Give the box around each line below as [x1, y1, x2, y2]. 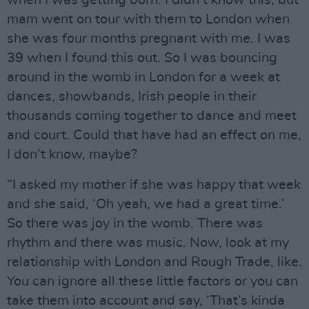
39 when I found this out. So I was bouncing [7, 50, 277, 65]
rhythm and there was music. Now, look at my [7, 235, 289, 250]
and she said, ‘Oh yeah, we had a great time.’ [7, 197, 285, 211]
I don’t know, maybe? [7, 147, 137, 161]
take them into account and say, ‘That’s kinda [7, 293, 285, 308]
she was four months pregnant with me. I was [7, 31, 290, 46]
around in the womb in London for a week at [7, 70, 280, 84]
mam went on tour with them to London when [7, 12, 290, 26]
